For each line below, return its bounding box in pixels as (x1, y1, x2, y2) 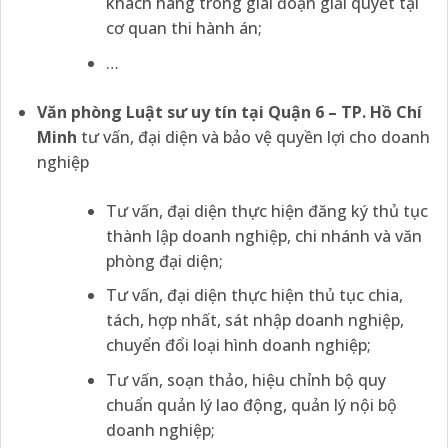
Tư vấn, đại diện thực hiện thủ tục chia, (105, 284, 403, 307)
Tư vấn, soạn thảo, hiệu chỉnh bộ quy (105, 369, 386, 391)
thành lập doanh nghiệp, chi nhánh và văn (105, 224, 422, 247)
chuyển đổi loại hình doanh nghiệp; (105, 334, 371, 357)
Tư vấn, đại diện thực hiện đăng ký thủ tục (105, 199, 428, 222)
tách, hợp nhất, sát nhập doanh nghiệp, (105, 309, 404, 332)
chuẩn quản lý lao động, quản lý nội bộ (105, 394, 397, 416)
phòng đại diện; (105, 249, 223, 272)
